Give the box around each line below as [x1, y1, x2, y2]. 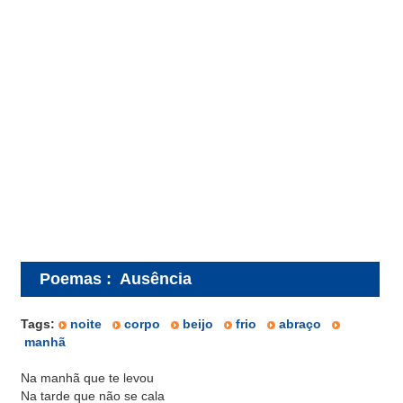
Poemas [40, 269, 102, 288]
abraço [279, 317, 321, 331]
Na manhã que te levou [21, 371, 154, 385]
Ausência [120, 269, 192, 288]
